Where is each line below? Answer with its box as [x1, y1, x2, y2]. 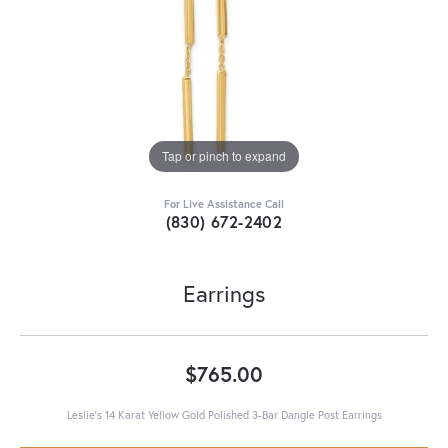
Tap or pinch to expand [162, 147, 286, 165]
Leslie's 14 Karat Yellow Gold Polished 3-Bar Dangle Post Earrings [66, 406, 382, 422]
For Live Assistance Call [164, 195, 284, 211]
